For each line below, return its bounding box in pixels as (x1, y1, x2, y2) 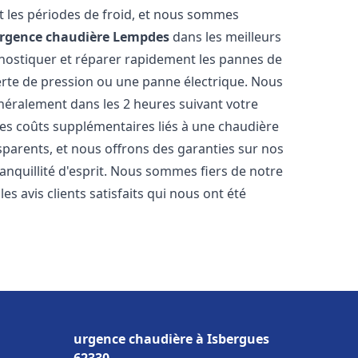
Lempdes (113, 28, 170, 46)
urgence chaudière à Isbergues (74, 330, 269, 348)
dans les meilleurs (169, 28, 282, 46)
